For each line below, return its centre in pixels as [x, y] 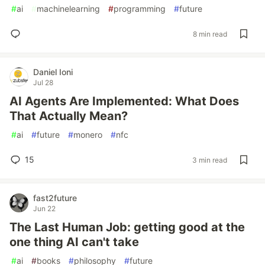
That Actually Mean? [69, 116]
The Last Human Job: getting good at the [127, 227]
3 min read [210, 160]
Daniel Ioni [53, 72]
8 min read [210, 34]
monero [88, 135]
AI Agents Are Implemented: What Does [124, 101]
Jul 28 [43, 83]
